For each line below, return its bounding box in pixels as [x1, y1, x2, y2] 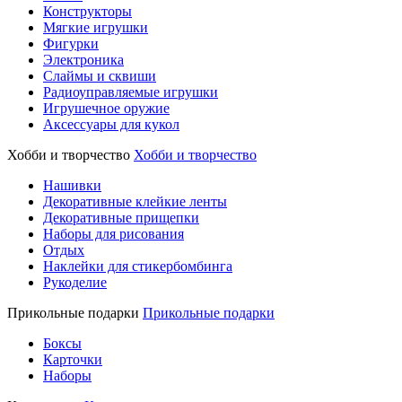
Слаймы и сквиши [43, 68, 156, 83]
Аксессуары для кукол [43, 117, 179, 132]
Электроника [43, 52, 124, 67]
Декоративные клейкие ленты [43, 194, 227, 209]
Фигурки [43, 36, 99, 51]
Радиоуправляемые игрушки [43, 84, 218, 100]
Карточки [43, 352, 102, 367]
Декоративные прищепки [43, 210, 199, 225]
